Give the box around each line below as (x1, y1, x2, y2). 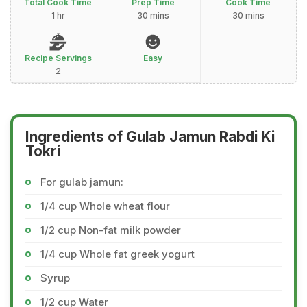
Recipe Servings (24, 53, 92, 63)
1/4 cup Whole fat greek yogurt (40, 247, 195, 260)
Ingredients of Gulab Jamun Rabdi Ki (25, 128, 275, 145)
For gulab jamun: (40, 175, 123, 188)
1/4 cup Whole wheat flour (40, 199, 170, 212)
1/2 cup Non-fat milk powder (40, 223, 181, 236)
